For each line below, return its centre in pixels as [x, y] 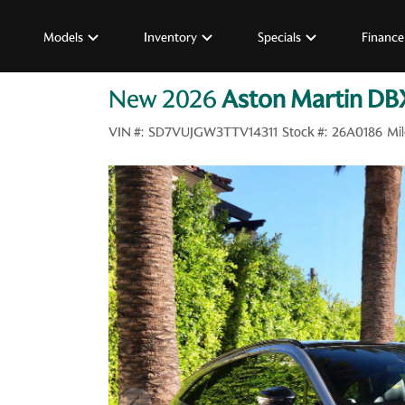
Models [63, 37]
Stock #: [304, 132]
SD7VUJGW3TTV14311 [212, 132]
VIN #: [126, 132]
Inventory [170, 37]
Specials [279, 37]
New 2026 [163, 99]
